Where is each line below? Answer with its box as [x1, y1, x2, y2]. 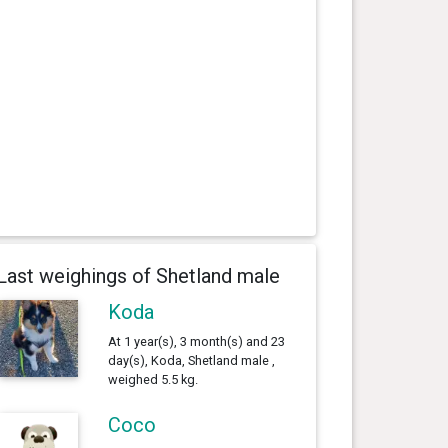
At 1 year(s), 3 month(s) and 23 [107, 333, 285, 349]
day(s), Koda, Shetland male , [107, 352, 275, 368]
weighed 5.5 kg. [107, 371, 198, 387]
